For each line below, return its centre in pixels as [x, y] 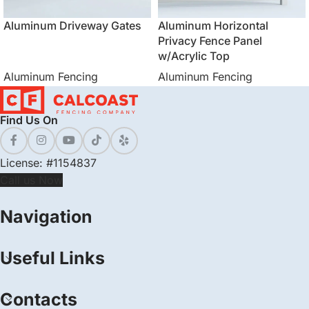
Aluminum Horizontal [213, 26]
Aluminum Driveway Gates [72, 26]
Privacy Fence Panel [210, 41]
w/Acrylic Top [194, 56]
